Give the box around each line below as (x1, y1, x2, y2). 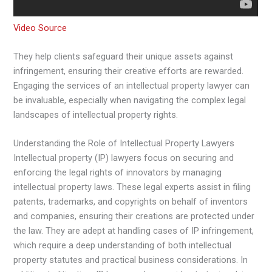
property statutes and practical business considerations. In (13, 254, 248, 266)
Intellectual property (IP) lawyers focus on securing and (13, 152, 234, 164)
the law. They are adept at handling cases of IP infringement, (13, 225, 254, 237)
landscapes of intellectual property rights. (13, 109, 178, 120)
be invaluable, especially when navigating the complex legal (13, 94, 246, 106)
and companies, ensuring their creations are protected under (13, 211, 255, 222)
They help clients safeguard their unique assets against (13, 50, 234, 62)
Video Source (13, 22, 67, 33)
